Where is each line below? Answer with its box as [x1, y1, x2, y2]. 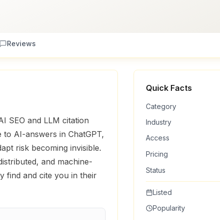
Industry [146, 118, 171, 126]
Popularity [153, 204, 185, 212]
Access [146, 134, 169, 142]
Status [146, 166, 165, 174]
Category [146, 102, 176, 110]
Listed [153, 188, 172, 196]
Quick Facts [146, 83, 192, 93]
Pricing [146, 150, 168, 158]
